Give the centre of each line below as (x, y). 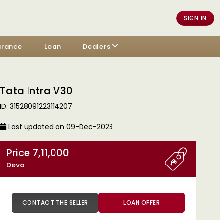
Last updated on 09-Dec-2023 (60, 127)
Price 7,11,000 (51, 153)
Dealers (97, 46)
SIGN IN (195, 18)
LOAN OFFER (141, 203)
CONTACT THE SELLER (79, 203)
